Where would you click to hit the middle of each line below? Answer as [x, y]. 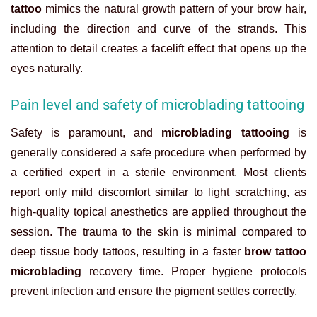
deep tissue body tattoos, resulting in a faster [128, 251]
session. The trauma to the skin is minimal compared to [158, 231]
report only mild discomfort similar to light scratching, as [158, 192]
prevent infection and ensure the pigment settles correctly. [154, 291]
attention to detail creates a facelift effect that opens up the [158, 48]
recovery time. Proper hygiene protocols [198, 271]
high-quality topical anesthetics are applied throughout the [158, 212]
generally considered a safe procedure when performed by [158, 152]
